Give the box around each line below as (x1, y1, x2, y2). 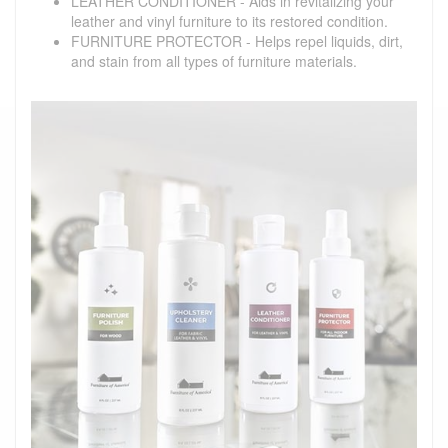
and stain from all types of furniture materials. (71, 50, 357, 71)
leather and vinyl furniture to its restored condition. (71, 10, 388, 31)
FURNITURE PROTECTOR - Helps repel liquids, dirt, (71, 30, 403, 51)
